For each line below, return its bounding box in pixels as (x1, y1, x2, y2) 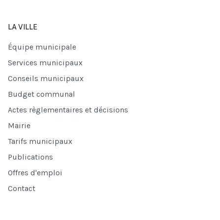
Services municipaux (8, 58, 82, 68)
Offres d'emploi (8, 168, 62, 178)
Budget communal (8, 89, 75, 99)
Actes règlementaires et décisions (8, 105, 128, 115)
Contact (8, 184, 35, 193)
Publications (8, 152, 53, 162)
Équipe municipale (8, 42, 76, 52)
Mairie (8, 121, 30, 131)
